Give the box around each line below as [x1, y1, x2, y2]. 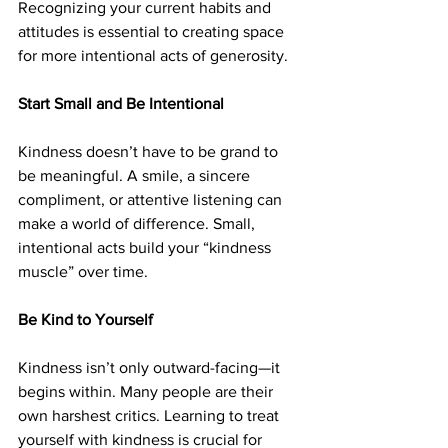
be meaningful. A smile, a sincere [18, 167, 254, 185]
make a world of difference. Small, [18, 215, 259, 233]
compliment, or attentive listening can [18, 191, 286, 209]
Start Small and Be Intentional [18, 95, 224, 113]
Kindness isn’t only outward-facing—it [18, 359, 284, 377]
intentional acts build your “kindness [18, 239, 275, 257]
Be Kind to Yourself [18, 311, 153, 329]
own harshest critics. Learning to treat [18, 407, 283, 425]
